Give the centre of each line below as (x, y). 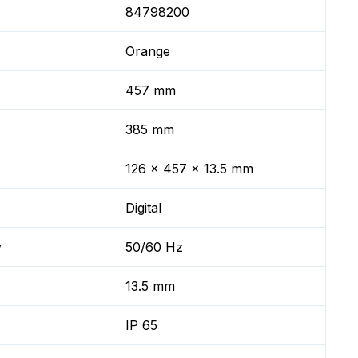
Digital (144, 208)
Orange (148, 51)
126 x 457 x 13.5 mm (190, 169)
